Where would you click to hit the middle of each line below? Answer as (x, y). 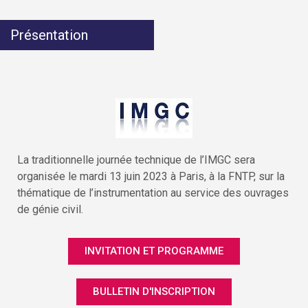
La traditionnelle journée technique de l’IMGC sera (136, 159)
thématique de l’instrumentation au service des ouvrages (153, 192)
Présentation (49, 35)
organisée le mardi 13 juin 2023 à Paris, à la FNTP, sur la (151, 176)
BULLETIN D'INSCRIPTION (154, 291)
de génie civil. (50, 209)
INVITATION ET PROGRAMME (154, 251)
